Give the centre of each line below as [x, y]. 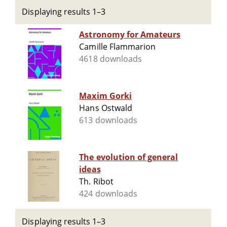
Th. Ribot [96, 182]
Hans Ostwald [106, 108]
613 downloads [108, 120]
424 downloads [108, 194]
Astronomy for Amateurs [130, 35]
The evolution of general [129, 157]
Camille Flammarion [118, 47]
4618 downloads [110, 59]
